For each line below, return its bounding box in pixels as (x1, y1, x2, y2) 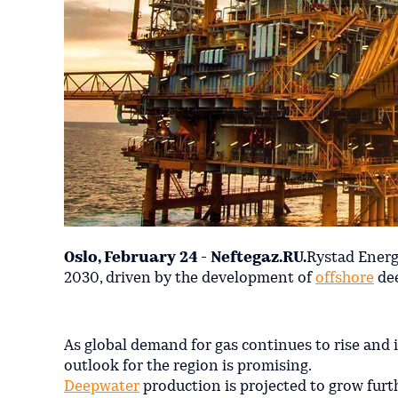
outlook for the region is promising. (64, 358, 312, 374)
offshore (315, 270, 374, 286)
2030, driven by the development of (64, 270, 315, 286)
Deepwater (64, 378, 139, 394)
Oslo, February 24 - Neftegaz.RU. (64, 250, 306, 266)
